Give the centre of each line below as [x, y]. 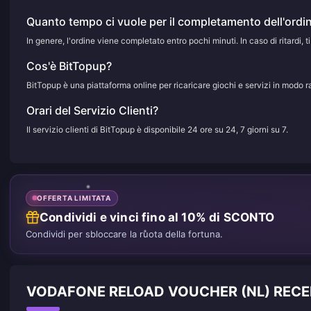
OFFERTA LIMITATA [74, 197]
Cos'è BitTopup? [69, 66]
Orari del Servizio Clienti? [92, 110]
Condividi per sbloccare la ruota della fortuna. [124, 234]
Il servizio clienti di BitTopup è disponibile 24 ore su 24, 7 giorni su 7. [157, 129]
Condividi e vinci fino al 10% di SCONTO [157, 217]
